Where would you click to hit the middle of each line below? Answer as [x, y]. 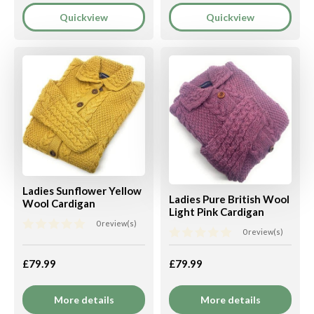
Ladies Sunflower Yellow [82, 190]
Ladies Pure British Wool [229, 199]
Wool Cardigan [59, 203]
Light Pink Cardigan [217, 211]
